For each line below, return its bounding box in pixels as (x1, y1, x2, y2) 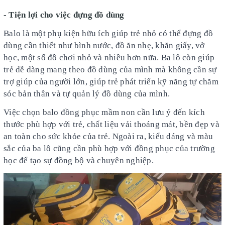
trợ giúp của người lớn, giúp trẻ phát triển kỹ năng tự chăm (4, 76, 218, 86)
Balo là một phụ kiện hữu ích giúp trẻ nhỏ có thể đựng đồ (4, 28, 213, 38)
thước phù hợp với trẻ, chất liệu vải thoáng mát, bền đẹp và (4, 119, 219, 129)
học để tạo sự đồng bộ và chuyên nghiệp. (4, 155, 154, 165)
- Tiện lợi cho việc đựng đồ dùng (4, 10, 125, 20)
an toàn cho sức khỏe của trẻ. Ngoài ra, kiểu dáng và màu (4, 131, 213, 141)
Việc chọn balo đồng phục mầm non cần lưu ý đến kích (4, 107, 205, 117)
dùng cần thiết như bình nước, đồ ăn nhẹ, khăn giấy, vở (4, 40, 205, 50)
